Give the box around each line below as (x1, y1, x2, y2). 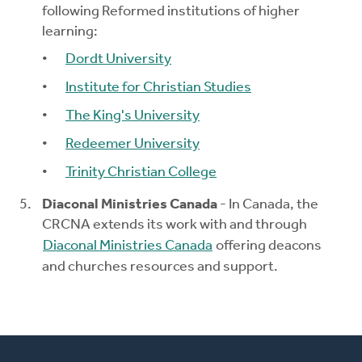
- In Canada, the (217, 197, 318, 213)
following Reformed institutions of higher (42, 4, 300, 20)
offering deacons (213, 238, 322, 255)
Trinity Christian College (65, 165, 217, 181)
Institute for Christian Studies (65, 80, 251, 96)
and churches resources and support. (42, 259, 278, 276)
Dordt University (65, 52, 171, 68)
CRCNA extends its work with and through (42, 217, 307, 234)
